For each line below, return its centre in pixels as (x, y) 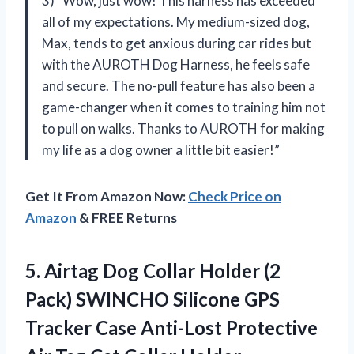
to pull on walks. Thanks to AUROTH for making (183, 128)
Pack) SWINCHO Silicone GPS (153, 299)
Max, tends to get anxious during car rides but (177, 43)
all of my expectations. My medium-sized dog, (176, 21)
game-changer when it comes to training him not (184, 107)
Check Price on (235, 196)
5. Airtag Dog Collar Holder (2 (153, 270)
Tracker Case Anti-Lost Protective (171, 327)
